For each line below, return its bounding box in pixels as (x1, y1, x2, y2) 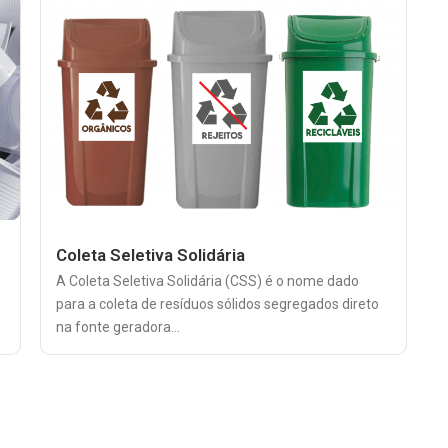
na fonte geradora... (56, 318, 180, 335)
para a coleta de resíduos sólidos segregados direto (56, 295, 379, 312)
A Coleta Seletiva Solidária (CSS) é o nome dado (56, 272, 359, 289)
